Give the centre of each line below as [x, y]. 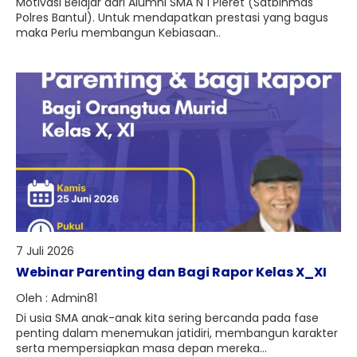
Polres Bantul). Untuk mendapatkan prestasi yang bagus [172, 18]
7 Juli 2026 [45, 251]
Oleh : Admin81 [57, 298]
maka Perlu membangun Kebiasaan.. [118, 33]
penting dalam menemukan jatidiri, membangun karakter [177, 333]
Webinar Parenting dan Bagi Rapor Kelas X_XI [171, 272]
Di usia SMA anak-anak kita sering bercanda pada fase [167, 318]
